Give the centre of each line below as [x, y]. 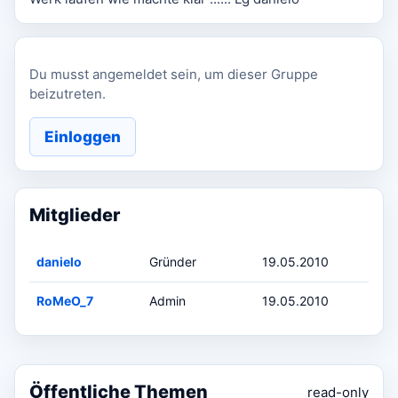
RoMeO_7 [65, 301]
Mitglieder [75, 215]
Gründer [173, 262]
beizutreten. [68, 94]
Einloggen [83, 136]
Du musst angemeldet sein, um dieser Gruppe [174, 75]
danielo [59, 262]
